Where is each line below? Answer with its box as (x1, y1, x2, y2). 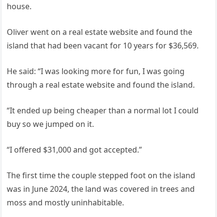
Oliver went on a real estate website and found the (7, 26, 193, 37)
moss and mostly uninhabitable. (7, 197, 124, 208)
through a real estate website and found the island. (7, 79, 195, 90)
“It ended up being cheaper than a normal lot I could (7, 105, 199, 116)
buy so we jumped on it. (7, 118, 94, 129)
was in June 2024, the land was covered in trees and (7, 183, 195, 194)
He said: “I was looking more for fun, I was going (7, 65, 185, 77)
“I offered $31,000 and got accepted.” (7, 144, 142, 155)
